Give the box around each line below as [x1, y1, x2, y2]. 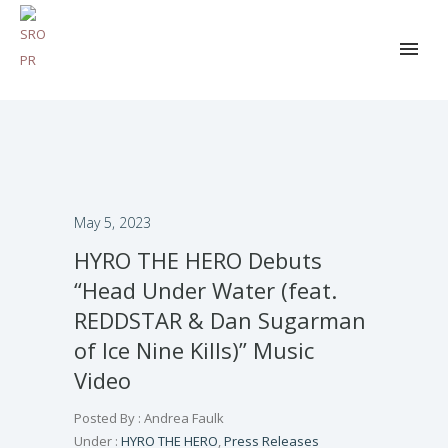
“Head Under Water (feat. [74, 275, 337, 305]
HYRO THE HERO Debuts [74, 245, 322, 275]
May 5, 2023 [74, 213, 151, 232]
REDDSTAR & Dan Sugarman [74, 305, 366, 335]
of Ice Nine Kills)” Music [74, 335, 314, 365]
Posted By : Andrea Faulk [74, 409, 224, 427]
